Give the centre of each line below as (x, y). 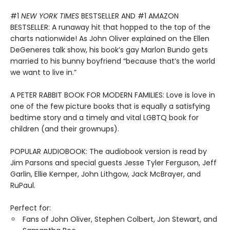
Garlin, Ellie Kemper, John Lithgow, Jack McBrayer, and (106, 174)
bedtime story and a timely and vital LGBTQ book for (104, 118)
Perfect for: (31, 208)
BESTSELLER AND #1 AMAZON (129, 16)
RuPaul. (23, 186)
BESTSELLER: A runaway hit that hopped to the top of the (110, 27)
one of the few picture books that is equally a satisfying (110, 107)
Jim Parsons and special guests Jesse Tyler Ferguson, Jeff (113, 163)
